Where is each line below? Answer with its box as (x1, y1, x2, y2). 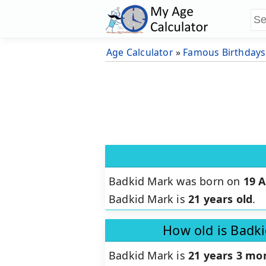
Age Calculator (106, 46, 173, 59)
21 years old (188, 192, 253, 207)
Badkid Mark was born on (109, 174, 243, 189)
